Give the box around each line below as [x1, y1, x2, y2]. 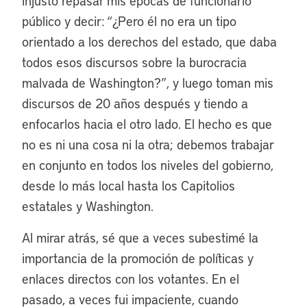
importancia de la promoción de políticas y [22, 249, 254, 267]
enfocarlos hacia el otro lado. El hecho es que [22, 115, 272, 132]
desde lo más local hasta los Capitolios [22, 177, 235, 194]
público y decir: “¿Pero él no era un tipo [22, 12, 236, 29]
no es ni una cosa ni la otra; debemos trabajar [22, 136, 273, 153]
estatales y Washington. [22, 197, 153, 214]
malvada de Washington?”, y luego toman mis [22, 74, 273, 91]
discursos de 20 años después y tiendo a [22, 95, 248, 112]
